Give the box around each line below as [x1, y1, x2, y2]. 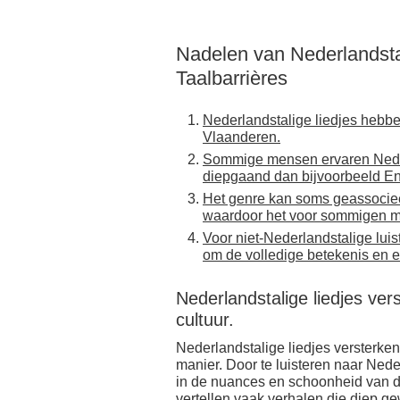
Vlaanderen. [203, 129, 280, 146]
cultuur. [176, 309, 234, 330]
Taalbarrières [176, 66, 287, 90]
